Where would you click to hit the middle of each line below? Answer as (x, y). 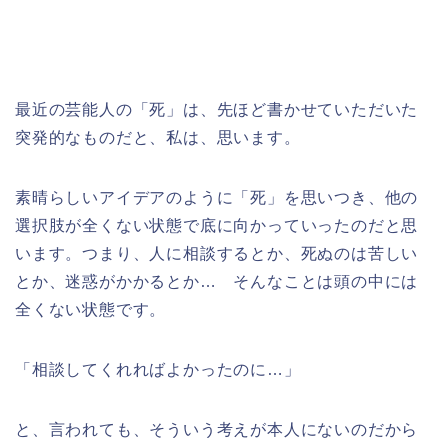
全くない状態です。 (91, 309)
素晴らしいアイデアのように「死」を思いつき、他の (217, 197)
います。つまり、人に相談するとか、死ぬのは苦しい (217, 253)
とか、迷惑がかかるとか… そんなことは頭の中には (217, 281)
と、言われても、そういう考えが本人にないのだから (217, 429)
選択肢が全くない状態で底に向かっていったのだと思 (217, 225)
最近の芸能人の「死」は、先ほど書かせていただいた (217, 109)
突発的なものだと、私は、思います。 (158, 137)
